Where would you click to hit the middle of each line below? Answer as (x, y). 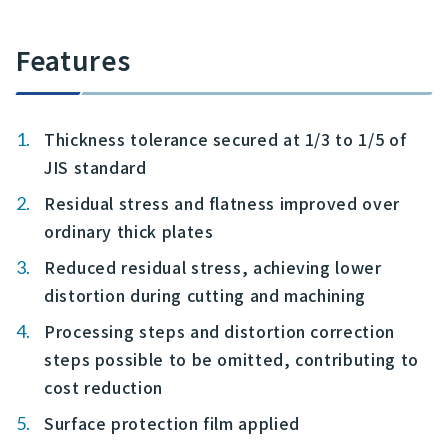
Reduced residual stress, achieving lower (213, 267)
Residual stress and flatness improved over (222, 203)
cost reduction (103, 387)
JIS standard (95, 167)
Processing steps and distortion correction (219, 331)
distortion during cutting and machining (205, 295)
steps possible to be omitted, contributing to (231, 359)
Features (74, 60)
